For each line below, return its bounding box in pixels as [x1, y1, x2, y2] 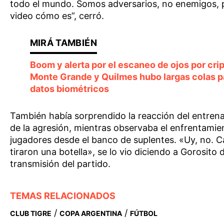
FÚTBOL [130, 208, 157, 217]
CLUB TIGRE [10, 208, 51, 217]
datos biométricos [29, 83, 109, 94]
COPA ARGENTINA [59, 208, 122, 217]
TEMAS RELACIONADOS [10, 190, 115, 201]
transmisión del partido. [10, 158, 110, 169]
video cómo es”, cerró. [10, 10, 104, 21]
